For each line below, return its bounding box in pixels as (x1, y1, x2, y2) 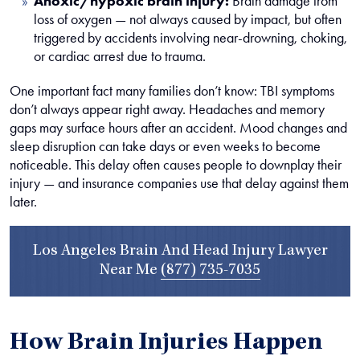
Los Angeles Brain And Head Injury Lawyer (32, 243, 328, 260)
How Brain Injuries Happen (10, 331, 322, 357)
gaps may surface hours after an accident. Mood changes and (10, 119, 347, 137)
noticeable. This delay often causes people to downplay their (10, 156, 342, 174)
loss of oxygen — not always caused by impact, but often (34, 10, 342, 28)
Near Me (100, 263, 161, 279)
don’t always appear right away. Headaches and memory (10, 100, 325, 118)
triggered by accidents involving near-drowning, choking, (34, 29, 347, 47)
